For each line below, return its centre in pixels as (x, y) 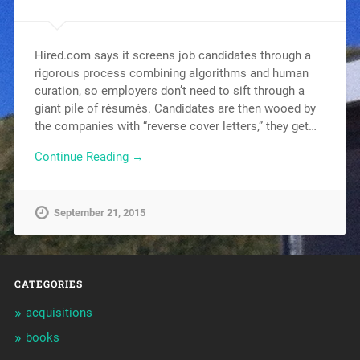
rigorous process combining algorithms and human (171, 73)
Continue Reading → (89, 157)
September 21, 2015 (99, 213)
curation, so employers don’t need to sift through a (169, 90)
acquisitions (59, 313)
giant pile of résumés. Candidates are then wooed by (175, 108)
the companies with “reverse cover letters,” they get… (175, 126)
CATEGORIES (48, 284)
